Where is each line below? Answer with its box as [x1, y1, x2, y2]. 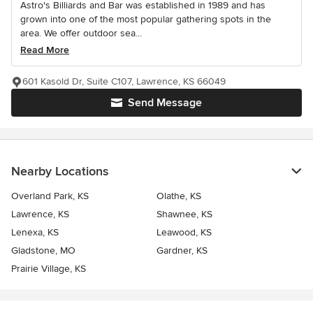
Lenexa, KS [11, 226, 59, 238]
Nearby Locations [11, 163, 108, 179]
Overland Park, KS [11, 190, 89, 202]
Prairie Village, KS [11, 263, 86, 275]
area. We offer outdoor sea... [20, 27, 142, 39]
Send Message [128, 96, 202, 110]
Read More [20, 44, 69, 56]
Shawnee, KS [156, 208, 212, 220]
